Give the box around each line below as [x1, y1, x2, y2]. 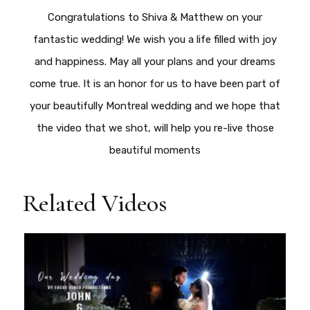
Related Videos [23, 188, 168, 219]
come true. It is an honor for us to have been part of [30, 77, 280, 91]
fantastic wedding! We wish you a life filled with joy [33, 33, 277, 46]
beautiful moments [109, 144, 201, 157]
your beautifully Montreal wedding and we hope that [30, 100, 280, 113]
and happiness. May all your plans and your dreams [35, 55, 275, 69]
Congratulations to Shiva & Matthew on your [48, 11, 262, 24]
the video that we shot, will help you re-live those [36, 122, 274, 135]
